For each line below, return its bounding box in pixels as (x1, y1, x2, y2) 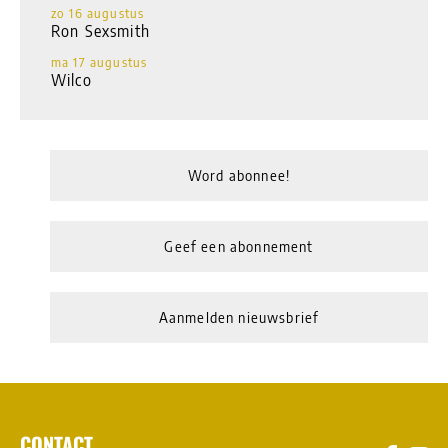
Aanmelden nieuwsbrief (158, 309, 320, 326)
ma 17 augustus (51, 54, 148, 70)
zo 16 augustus (51, 5, 145, 21)
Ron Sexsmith (51, 21, 150, 40)
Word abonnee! (187, 167, 291, 184)
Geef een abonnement (164, 238, 314, 255)
